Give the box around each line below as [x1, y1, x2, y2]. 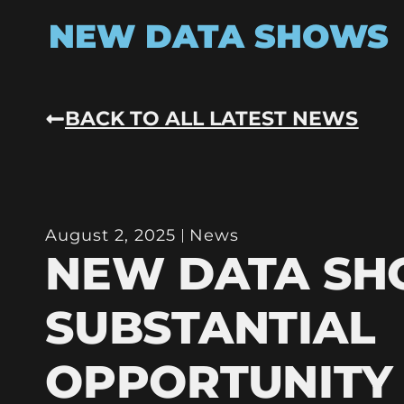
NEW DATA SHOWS [48, 16, 389, 56]
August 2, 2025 [45, 225, 177, 245]
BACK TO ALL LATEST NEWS [65, 106, 359, 131]
